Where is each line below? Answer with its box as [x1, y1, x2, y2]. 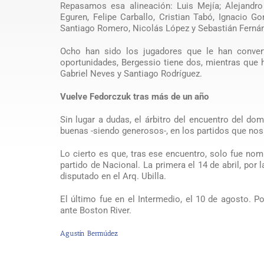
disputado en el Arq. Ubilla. [60, 171, 166, 181]
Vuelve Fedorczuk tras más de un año [60, 91, 209, 102]
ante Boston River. [60, 205, 131, 216]
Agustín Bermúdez [60, 229, 118, 238]
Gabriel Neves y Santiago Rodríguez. [60, 68, 202, 79]
